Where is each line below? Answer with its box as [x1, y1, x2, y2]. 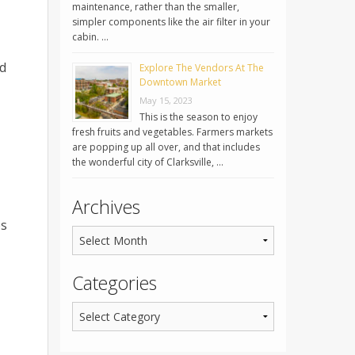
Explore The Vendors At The [139, 61, 264, 75]
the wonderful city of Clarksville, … [72, 155, 223, 170]
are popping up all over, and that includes [72, 140, 260, 155]
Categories [72, 270, 157, 296]
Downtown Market [139, 75, 221, 90]
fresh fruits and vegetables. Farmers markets [72, 125, 273, 139]
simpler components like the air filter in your [72, 15, 270, 29]
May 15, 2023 [139, 94, 193, 107]
